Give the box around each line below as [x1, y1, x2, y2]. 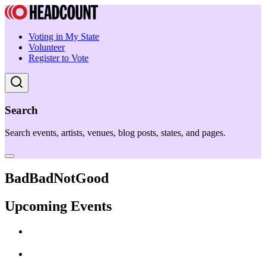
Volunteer [28, 42, 65, 52]
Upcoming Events [5, 198, 112, 214]
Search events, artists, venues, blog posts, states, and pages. [5, 128, 226, 138]
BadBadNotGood [5, 170, 109, 186]
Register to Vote [28, 53, 88, 63]
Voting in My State [28, 31, 99, 42]
